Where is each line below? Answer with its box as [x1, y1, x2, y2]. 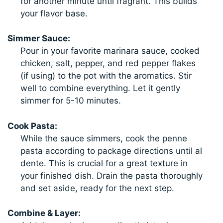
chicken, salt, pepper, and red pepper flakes [20, 58, 196, 69]
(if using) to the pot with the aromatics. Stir [20, 71, 192, 81]
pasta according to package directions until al [20, 145, 202, 156]
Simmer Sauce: [7, 33, 71, 44]
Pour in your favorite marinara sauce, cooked [20, 46, 200, 56]
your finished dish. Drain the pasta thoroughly [20, 170, 203, 181]
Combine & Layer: [7, 208, 81, 219]
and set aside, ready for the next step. [20, 183, 174, 193]
